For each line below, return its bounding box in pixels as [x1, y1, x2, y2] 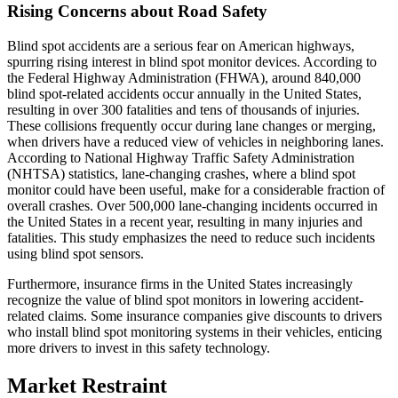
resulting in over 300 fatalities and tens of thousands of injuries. [7, 101, 360, 117]
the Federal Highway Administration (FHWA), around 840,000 [7, 69, 361, 85]
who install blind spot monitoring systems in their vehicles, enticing [7, 323, 382, 339]
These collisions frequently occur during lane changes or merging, [7, 117, 376, 133]
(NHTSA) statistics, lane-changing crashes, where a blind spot [7, 165, 355, 181]
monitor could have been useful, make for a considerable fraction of [7, 181, 385, 197]
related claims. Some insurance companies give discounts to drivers [7, 307, 382, 323]
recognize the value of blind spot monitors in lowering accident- [7, 291, 363, 307]
